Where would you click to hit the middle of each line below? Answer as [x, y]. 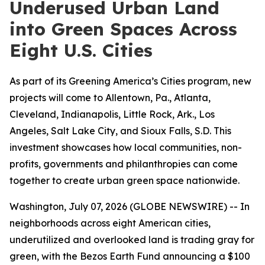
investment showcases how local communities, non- [126, 147]
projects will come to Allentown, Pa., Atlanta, [110, 98]
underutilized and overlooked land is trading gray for [132, 240]
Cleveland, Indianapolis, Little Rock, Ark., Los [112, 114]
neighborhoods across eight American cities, [110, 223]
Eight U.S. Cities [81, 50]
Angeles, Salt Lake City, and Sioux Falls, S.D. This [120, 131]
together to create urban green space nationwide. [125, 180]
